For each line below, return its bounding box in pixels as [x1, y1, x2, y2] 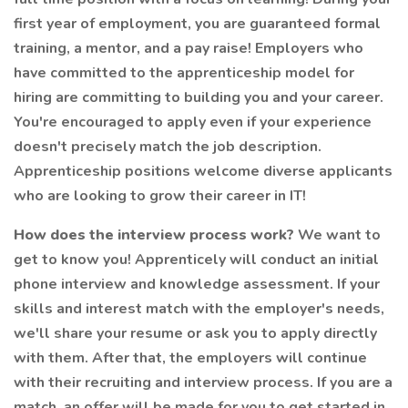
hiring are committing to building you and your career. [14, 87, 383, 107]
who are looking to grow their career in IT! [14, 186, 306, 206]
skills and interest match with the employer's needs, [14, 299, 384, 319]
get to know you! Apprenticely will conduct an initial [14, 250, 379, 270]
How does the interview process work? [14, 225, 294, 245]
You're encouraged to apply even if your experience [14, 112, 372, 132]
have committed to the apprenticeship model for [14, 63, 354, 83]
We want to [294, 225, 381, 245]
